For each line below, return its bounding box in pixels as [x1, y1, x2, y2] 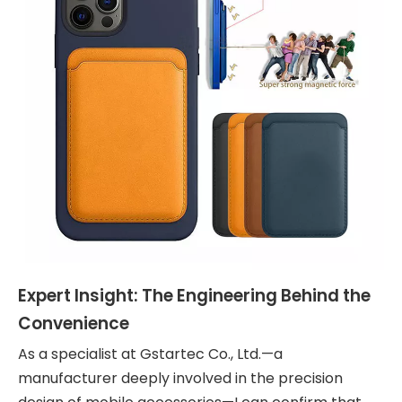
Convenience [18, 310, 129, 336]
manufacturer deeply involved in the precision [18, 367, 343, 389]
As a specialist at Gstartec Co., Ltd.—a [18, 343, 283, 364]
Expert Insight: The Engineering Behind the [18, 283, 371, 308]
